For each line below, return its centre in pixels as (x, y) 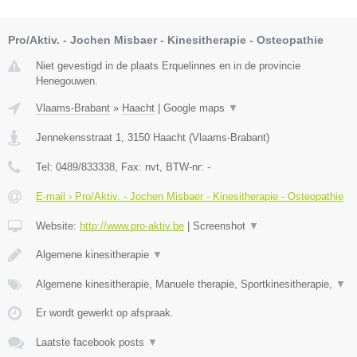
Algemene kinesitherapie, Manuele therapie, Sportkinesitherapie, (186, 284)
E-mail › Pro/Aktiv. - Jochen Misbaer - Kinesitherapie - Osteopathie (190, 196)
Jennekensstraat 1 (78, 137)
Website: (58, 226)
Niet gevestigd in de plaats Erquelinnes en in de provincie (168, 65)
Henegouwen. (67, 80)
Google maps (196, 108)
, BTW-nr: (183, 167)
